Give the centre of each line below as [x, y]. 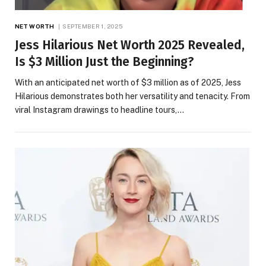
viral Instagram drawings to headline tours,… [99, 110]
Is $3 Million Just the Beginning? [104, 61]
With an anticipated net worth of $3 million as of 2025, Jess [128, 82]
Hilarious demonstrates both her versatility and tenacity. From [132, 96]
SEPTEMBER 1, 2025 [93, 26]
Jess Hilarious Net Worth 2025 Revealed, [130, 45]
